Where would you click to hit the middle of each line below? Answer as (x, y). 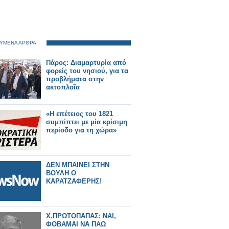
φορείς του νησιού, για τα (87, 71)
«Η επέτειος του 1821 (79, 114)
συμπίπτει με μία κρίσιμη (87, 122)
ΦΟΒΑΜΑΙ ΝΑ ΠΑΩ (76, 224)
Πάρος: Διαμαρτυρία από (86, 63)
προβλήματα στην (75, 79)
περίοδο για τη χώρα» (81, 130)
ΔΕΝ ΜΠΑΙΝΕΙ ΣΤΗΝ (78, 165)
